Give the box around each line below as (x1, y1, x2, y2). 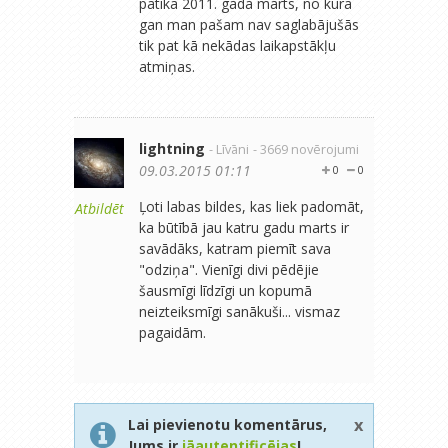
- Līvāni (209, 141, 249, 158)
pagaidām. (139, 323, 206, 342)
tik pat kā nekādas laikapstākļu (139, 36, 336, 55)
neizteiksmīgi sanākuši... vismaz (139, 302, 340, 321)
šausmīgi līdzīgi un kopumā (139, 281, 312, 300)
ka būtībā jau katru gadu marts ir (139, 218, 349, 237)
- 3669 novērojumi (253, 141, 359, 158)
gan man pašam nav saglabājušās (139, 15, 359, 34)
